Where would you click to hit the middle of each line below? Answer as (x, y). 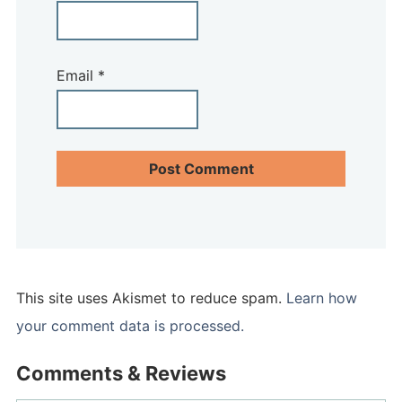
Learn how (321, 298)
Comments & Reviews (121, 374)
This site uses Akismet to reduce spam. (151, 298)
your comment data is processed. (130, 326)
